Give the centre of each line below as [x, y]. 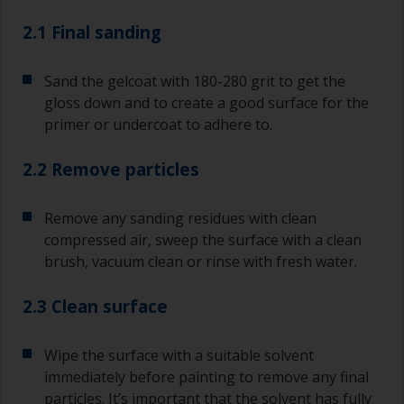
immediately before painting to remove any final [207, 377]
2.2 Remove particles [111, 170]
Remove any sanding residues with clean [180, 219]
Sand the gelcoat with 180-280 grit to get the [195, 82]
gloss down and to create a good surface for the [207, 103]
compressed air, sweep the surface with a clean [203, 240]
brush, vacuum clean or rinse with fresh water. [201, 262]
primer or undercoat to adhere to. [158, 125]
